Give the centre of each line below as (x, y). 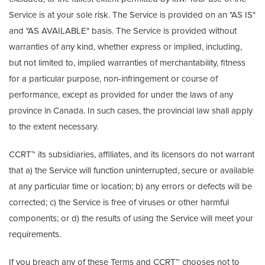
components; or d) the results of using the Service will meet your (131, 218)
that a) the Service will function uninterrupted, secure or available (131, 170)
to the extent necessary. (54, 127)
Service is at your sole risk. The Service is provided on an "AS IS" (132, 15)
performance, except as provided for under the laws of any (121, 95)
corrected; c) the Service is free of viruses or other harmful (119, 202)
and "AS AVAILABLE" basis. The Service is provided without (123, 31)
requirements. (35, 234)
